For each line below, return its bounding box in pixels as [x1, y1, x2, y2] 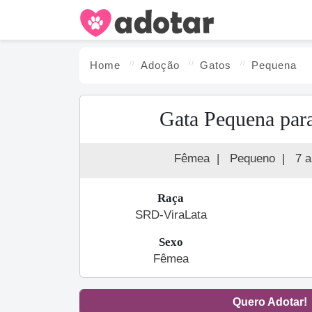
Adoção [141, 59, 180, 71]
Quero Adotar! [232, 296, 307, 308]
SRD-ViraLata [134, 208, 207, 221]
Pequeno [230, 152, 275, 165]
